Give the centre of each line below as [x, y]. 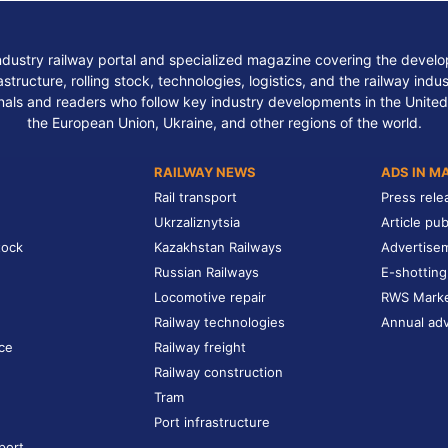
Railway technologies [219, 321]
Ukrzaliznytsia [197, 221]
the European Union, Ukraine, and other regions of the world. [224, 122]
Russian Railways [206, 271]
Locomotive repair [210, 296]
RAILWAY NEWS [205, 171]
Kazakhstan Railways [218, 246]
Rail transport [195, 196]
